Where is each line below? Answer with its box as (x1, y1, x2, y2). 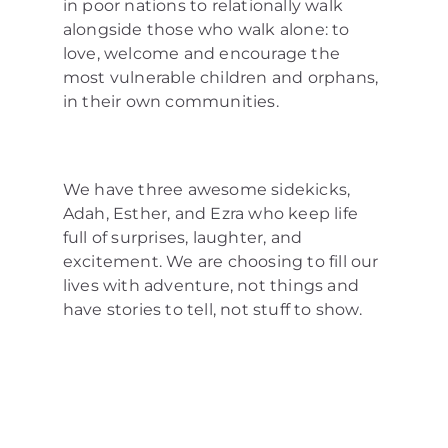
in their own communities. (62, 91, 279, 111)
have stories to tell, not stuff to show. (62, 299, 362, 319)
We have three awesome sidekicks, (62, 179, 351, 199)
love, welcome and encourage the (62, 43, 340, 63)
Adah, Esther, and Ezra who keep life (62, 203, 358, 223)
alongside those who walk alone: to (62, 19, 350, 39)
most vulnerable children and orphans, (62, 67, 379, 87)
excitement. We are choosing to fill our (62, 251, 379, 271)
